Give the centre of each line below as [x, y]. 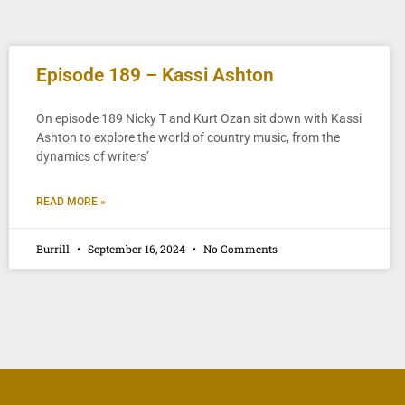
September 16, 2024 [137, 249]
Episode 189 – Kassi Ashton [155, 75]
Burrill [54, 249]
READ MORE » [71, 202]
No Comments [239, 249]
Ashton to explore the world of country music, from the [188, 137]
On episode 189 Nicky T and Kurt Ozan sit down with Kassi [199, 118]
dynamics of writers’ [93, 156]
